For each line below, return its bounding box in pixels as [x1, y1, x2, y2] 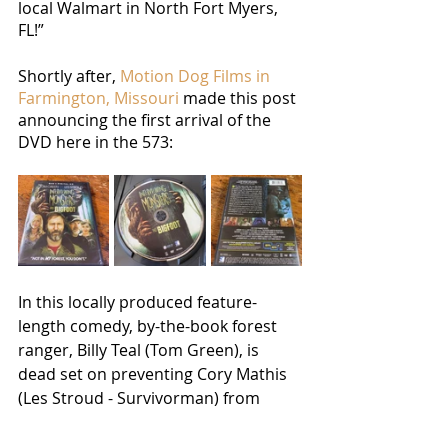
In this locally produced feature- [18, 290, 257, 313]
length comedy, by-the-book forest [18, 314, 281, 337]
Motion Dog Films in [120, 64, 274, 87]
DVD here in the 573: [18, 130, 173, 153]
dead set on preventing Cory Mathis [18, 362, 291, 385]
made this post [179, 86, 300, 109]
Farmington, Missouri [18, 86, 179, 109]
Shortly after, [18, 64, 120, 87]
